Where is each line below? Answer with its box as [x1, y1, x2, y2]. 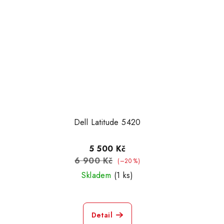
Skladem [81, 169, 114, 181]
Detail [91, 210, 113, 220]
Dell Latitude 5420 [73, 116, 141, 128]
